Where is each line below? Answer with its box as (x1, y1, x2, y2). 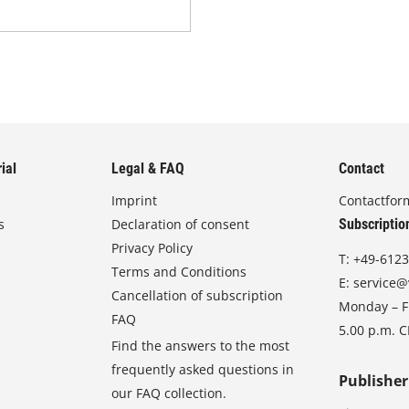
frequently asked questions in (111, 361, 295, 378)
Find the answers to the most (111, 337, 290, 354)
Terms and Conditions (111, 263, 247, 280)
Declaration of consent (111, 215, 250, 233)
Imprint (111, 192, 158, 209)
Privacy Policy (111, 239, 194, 257)
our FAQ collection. (111, 384, 227, 402)
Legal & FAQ (111, 160, 185, 177)
